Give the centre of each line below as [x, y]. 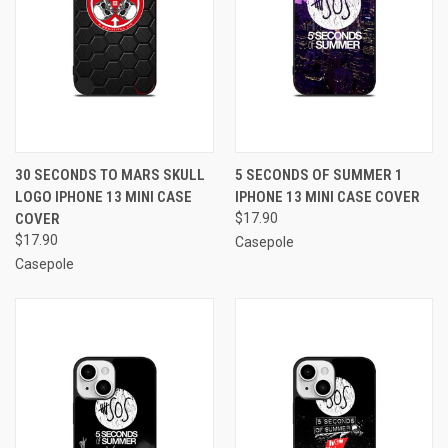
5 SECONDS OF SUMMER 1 [318, 174]
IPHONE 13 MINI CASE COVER [327, 196]
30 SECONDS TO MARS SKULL [110, 174]
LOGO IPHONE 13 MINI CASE [103, 196]
